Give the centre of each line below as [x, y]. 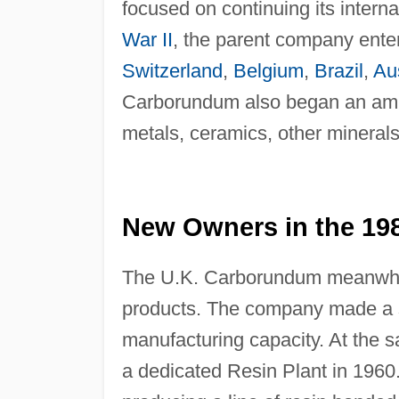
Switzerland [172, 70]
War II [147, 39]
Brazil [338, 70]
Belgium [268, 70]
